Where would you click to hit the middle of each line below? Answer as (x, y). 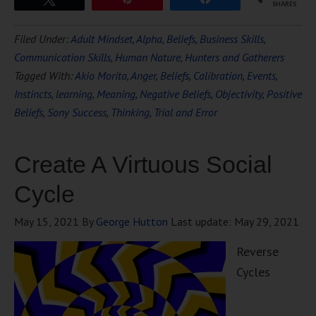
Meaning (116, 94)
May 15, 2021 (47, 221)
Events (261, 75)
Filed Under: (42, 39)
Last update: (201, 221)
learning (74, 94)
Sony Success (77, 112)
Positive (284, 94)
